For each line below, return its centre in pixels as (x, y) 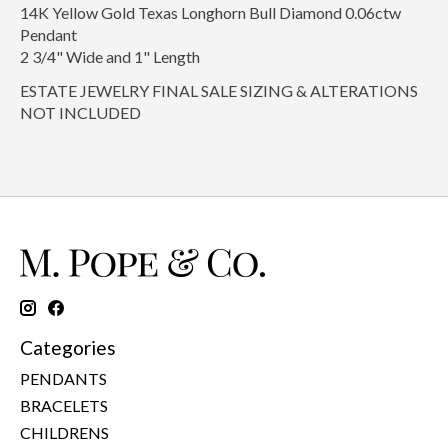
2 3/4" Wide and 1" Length (110, 57)
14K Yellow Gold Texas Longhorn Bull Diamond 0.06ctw (210, 13)
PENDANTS (63, 378)
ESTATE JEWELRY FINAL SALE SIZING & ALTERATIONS (219, 91)
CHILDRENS (64, 432)
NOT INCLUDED (80, 113)
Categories (68, 348)
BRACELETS (64, 405)
